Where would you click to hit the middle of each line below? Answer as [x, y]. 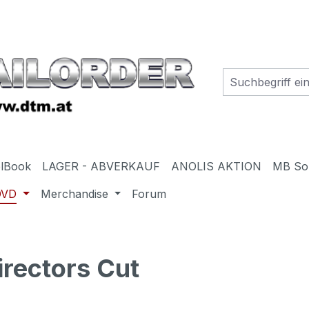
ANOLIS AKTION [217, 166]
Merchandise [74, 193]
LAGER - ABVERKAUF [101, 166]
